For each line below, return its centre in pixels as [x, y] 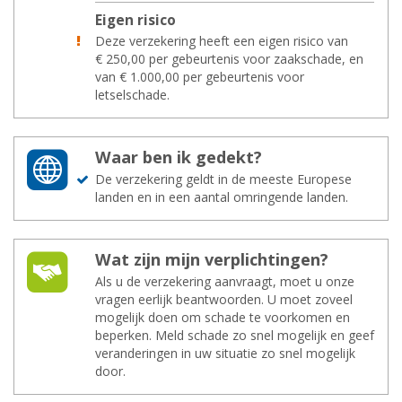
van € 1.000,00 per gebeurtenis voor [200, 77]
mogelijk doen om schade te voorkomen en [223, 317]
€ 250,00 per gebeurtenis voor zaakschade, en [229, 59]
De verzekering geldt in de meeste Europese [223, 179]
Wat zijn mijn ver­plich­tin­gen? [212, 259]
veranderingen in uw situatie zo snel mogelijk [225, 353]
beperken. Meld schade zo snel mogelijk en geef [235, 335]
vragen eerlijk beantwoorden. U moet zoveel [224, 299]
